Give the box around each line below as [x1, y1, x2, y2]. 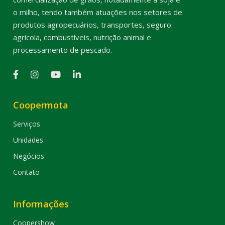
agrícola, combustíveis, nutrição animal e [13, 32, 152, 43]
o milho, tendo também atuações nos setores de [13, 7, 183, 18]
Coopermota [13, 99, 69, 111]
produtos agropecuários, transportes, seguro [13, 20, 172, 30]
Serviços [13, 119, 41, 129]
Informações [13, 198, 69, 210]
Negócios [13, 151, 45, 161]
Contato [13, 167, 40, 177]
